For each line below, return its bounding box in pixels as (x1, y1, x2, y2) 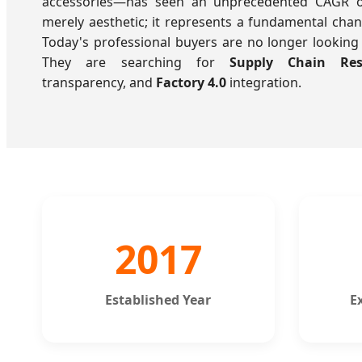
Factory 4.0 (156, 74, 226, 92)
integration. (226, 74, 301, 92)
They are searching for (42, 53, 229, 72)
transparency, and (42, 74, 156, 92)
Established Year (105, 291, 212, 309)
